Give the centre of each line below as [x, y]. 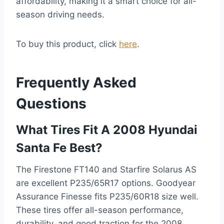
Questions [51, 104]
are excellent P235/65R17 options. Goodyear [106, 183]
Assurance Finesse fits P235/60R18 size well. [107, 197]
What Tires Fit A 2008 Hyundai [107, 130]
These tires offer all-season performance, [100, 210]
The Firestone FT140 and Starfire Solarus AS [106, 170]
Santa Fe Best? [59, 148]
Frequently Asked [76, 83]
